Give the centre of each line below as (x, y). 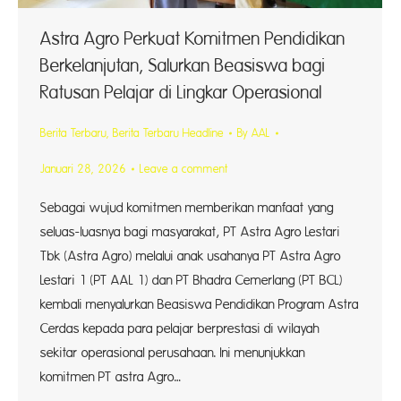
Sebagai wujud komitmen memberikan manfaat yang (187, 209)
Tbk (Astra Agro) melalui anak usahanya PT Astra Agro (191, 257)
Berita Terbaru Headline (168, 134)
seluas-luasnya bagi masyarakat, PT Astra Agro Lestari (190, 233)
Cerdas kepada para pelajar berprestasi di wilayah (180, 329)
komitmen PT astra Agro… (111, 378)
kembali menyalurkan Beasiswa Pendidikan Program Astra (200, 305)
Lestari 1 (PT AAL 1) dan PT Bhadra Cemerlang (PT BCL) (192, 281)
